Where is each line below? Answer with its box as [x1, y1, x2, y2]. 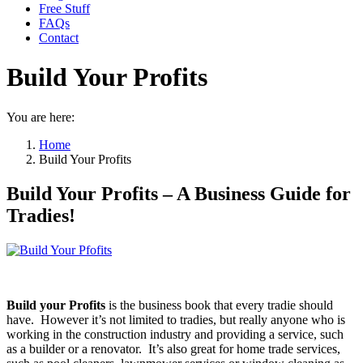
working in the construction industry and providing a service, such [6, 327, 344, 341]
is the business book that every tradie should [105, 297, 333, 312]
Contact [39, 31, 79, 45]
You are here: [6, 109, 75, 124]
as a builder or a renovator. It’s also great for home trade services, [6, 341, 340, 356]
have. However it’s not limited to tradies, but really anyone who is [6, 312, 345, 327]
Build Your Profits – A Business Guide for [6, 182, 351, 204]
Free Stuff [39, 2, 90, 15]
